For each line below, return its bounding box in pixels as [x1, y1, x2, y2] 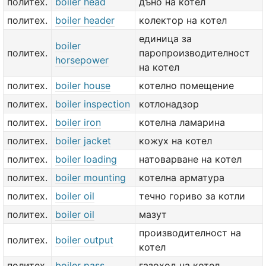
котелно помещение [139, 80, 234, 91]
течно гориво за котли [139, 190, 245, 202]
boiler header [55, 14, 115, 26]
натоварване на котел [139, 153, 242, 165]
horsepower [55, 54, 109, 66]
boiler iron [55, 116, 101, 128]
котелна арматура [139, 172, 224, 183]
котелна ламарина [139, 116, 225, 128]
